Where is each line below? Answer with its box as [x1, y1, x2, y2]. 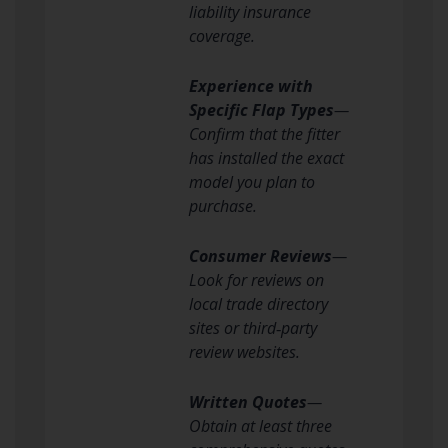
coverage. [189, 24, 255, 47]
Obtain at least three [189, 414, 332, 437]
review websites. [189, 340, 300, 363]
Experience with [189, 74, 313, 97]
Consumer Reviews [189, 244, 332, 267]
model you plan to [189, 170, 315, 193]
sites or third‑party [189, 316, 317, 339]
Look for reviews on [189, 268, 324, 291]
